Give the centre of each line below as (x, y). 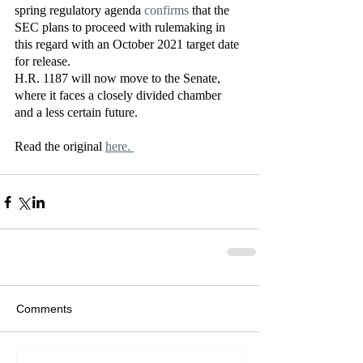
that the (211, 10)
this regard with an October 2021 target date (128, 44)
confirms (167, 10)
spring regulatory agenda (79, 10)
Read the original (60, 146)
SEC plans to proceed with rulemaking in (122, 27)
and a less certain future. (78, 112)
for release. (46, 61)
